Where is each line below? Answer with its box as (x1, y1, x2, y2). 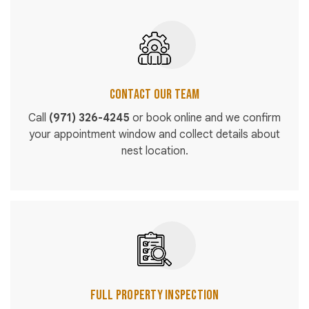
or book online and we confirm (130, 111, 281, 126)
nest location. (121, 144, 188, 159)
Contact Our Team (109, 86, 200, 103)
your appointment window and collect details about (29, 128, 280, 142)
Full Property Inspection (90, 287, 219, 304)
